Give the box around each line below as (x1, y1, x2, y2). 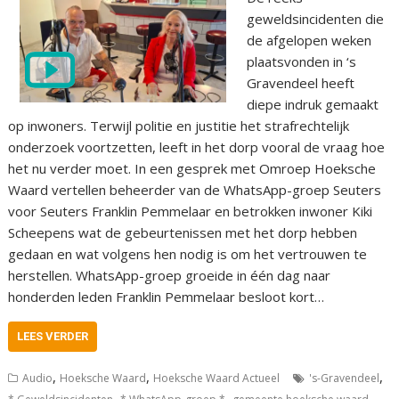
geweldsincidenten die (246, 9, 384, 28)
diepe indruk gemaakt (246, 94, 379, 113)
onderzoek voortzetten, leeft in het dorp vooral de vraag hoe (8, 137, 386, 156)
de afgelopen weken (246, 30, 371, 49)
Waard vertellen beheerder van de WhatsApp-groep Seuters (8, 180, 382, 199)
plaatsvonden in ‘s (246, 52, 356, 70)
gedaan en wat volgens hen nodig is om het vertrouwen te (8, 244, 368, 263)
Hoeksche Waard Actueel (153, 370, 281, 386)
